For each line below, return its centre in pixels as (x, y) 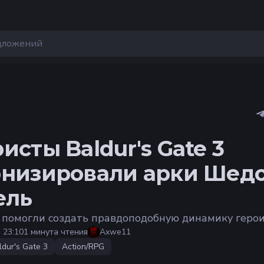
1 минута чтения (56, 232)
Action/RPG (83, 247)
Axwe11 (115, 232)
